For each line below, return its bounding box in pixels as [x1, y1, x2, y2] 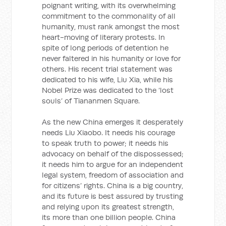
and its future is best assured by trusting [42, 191, 184, 201]
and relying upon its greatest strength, [42, 202, 175, 211]
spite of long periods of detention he [42, 43, 169, 52]
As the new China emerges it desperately [42, 117, 184, 127]
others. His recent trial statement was [42, 64, 173, 74]
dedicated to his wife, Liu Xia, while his [42, 75, 174, 84]
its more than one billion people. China [42, 212, 176, 222]
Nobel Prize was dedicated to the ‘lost [42, 85, 174, 95]
